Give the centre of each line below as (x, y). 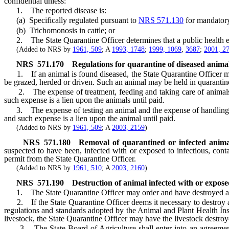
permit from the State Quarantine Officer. (70, 158)
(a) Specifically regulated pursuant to (71, 20)
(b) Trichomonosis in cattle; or (60, 30)
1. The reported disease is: (55, 11)
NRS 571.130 (161, 20)
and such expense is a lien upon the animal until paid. (90, 118)
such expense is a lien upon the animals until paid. (84, 100)
